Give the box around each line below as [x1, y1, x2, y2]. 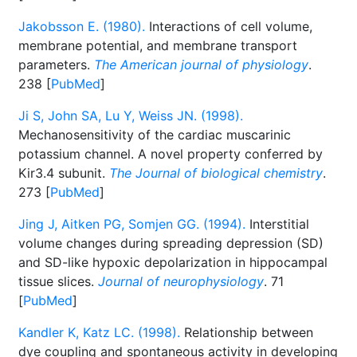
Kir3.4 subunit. [18, 165, 109, 181]
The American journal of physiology [94, 57, 308, 73]
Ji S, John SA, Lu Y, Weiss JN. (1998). [18, 108, 243, 124]
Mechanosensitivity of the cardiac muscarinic [18, 127, 291, 143]
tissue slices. [18, 273, 98, 289]
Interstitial [245, 216, 309, 232]
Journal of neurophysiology [98, 273, 264, 289]
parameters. [18, 57, 94, 73]
